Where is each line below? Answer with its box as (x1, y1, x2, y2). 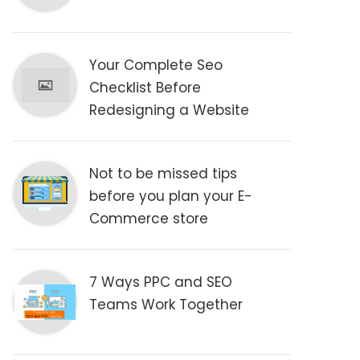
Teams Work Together (89, 295, 243, 314)
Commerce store (89, 209, 209, 228)
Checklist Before (89, 78, 202, 97)
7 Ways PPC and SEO (89, 272, 233, 292)
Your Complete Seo (89, 55, 223, 75)
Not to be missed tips (89, 164, 238, 183)
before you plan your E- (89, 186, 253, 206)
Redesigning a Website (89, 100, 250, 120)
